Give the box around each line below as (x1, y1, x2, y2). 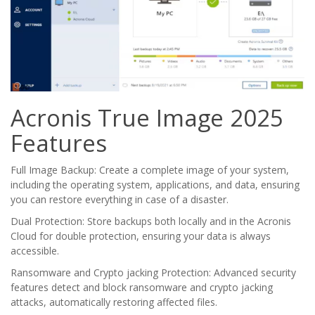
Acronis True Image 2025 (11, 101, 283, 134)
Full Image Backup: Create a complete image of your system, (11, 162, 289, 176)
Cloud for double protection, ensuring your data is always (11, 229, 271, 243)
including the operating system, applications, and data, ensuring (11, 177, 300, 191)
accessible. (11, 243, 59, 257)
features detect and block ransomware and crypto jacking (11, 280, 273, 294)
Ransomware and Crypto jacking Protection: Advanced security (11, 265, 296, 279)
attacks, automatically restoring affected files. (11, 295, 217, 309)
